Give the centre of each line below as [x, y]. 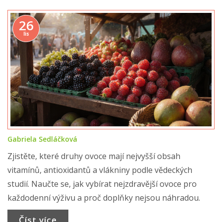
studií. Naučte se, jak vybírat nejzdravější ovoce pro [102, 184]
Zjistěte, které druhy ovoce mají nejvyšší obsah [94, 156]
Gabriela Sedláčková [42, 139]
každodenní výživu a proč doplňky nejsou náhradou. [104, 197]
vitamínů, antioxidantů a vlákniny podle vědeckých [100, 170]
